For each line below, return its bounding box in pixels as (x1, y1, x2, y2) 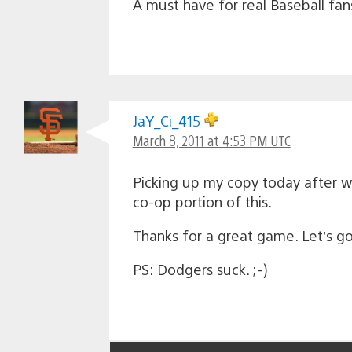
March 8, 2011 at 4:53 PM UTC (132, 130, 291, 149)
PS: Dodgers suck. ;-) (132, 259, 267, 278)
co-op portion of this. (132, 192, 272, 211)
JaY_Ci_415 (132, 111, 204, 130)
